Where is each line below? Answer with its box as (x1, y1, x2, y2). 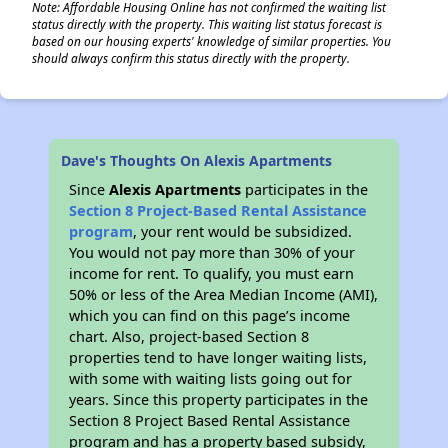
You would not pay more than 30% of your (69, 243, 356, 262)
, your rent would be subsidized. (133, 222, 353, 241)
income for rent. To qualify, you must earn (69, 264, 355, 283)
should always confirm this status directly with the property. (32, 50, 350, 66)
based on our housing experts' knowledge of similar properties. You (32, 33, 391, 49)
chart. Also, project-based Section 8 (69, 327, 310, 346)
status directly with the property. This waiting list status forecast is (32, 16, 382, 32)
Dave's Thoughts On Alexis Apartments (61, 151, 333, 170)
